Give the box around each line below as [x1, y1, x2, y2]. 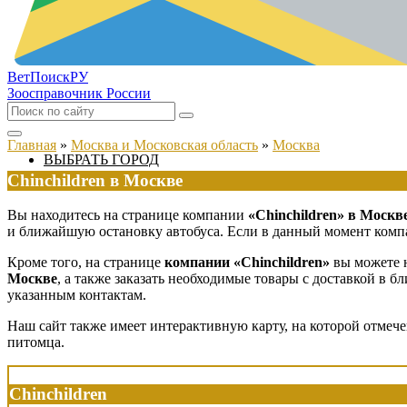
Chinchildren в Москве [7, 170, 183, 190]
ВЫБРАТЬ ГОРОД [44, 152, 159, 167]
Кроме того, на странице [7, 254, 164, 271]
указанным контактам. [7, 287, 146, 303]
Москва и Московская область [71, 137, 258, 153]
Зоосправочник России [7, 85, 151, 101]
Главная [7, 137, 56, 153]
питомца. [7, 334, 65, 351]
